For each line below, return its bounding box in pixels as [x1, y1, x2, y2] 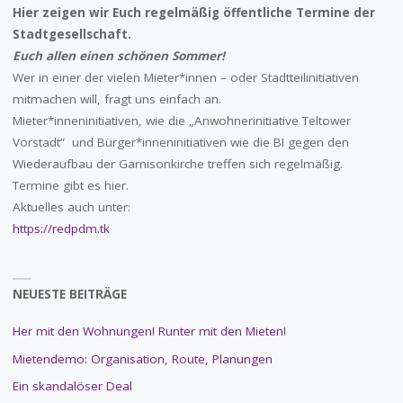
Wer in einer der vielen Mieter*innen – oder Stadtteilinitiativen [12, 69, 359, 86]
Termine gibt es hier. [12, 177, 129, 194]
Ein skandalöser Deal [12, 378, 132, 395]
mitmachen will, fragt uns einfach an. [12, 91, 221, 108]
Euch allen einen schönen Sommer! [12, 48, 225, 65]
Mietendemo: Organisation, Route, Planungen [12, 350, 273, 367]
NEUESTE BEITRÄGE [12, 286, 127, 303]
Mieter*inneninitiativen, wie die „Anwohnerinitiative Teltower [12, 112, 351, 130]
